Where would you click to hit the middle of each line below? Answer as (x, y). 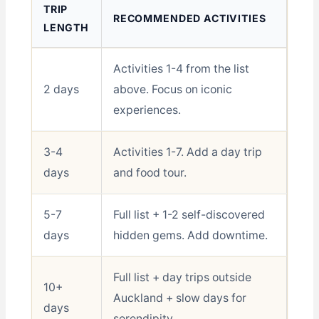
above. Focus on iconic (172, 89)
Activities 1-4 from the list (181, 68)
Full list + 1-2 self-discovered (189, 214)
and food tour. (150, 172)
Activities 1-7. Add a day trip (187, 152)
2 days (61, 89)
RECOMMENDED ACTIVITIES (189, 18)
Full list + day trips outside (182, 277)
